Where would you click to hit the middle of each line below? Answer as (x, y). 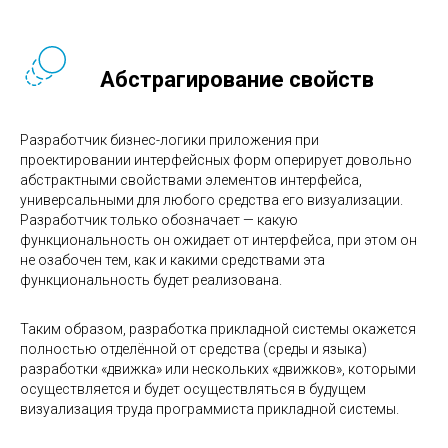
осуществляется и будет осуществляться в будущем (193, 388)
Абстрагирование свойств (237, 79)
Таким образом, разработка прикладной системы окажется (218, 328)
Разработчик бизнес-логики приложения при (169, 139)
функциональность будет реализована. (151, 279)
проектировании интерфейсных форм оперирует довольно (216, 159)
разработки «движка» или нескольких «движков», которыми (218, 368)
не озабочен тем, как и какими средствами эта (172, 259)
